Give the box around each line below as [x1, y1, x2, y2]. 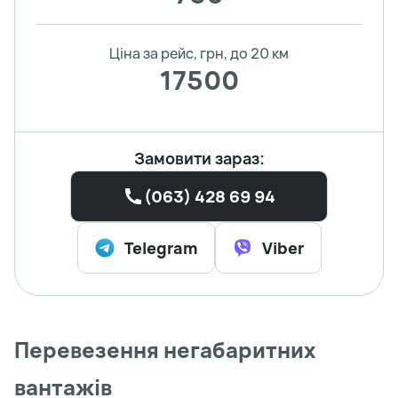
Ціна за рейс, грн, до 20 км [109, 44, 289, 64]
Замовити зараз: [133, 147, 265, 170]
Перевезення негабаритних [14, 335, 316, 365]
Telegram [124, 237, 197, 259]
